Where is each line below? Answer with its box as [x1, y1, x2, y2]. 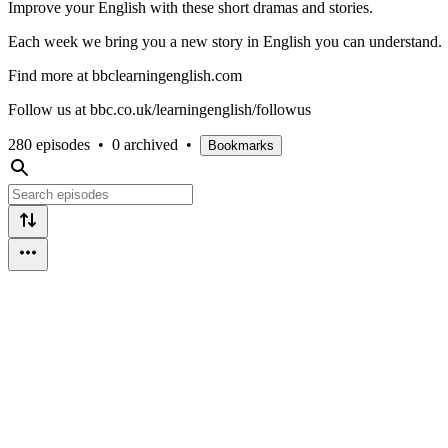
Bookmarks [208, 137, 274, 153]
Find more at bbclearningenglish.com [8, 66, 242, 84]
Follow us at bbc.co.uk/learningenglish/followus [8, 100, 311, 118]
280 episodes [8, 135, 90, 153]
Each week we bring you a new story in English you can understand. [8, 32, 442, 50]
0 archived [112, 135, 178, 153]
